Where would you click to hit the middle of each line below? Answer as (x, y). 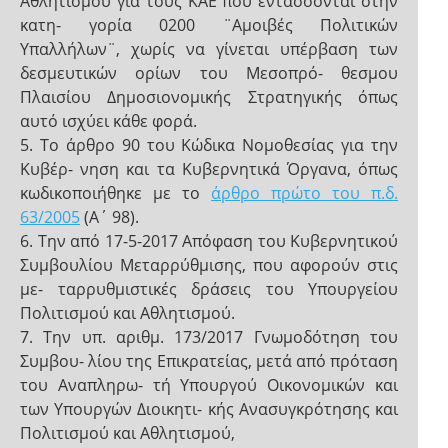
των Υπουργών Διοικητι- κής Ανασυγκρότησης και (209, 409)
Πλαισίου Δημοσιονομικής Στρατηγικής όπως (209, 97)
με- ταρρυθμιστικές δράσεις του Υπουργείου (209, 289)
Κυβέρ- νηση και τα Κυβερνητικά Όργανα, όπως (209, 169)
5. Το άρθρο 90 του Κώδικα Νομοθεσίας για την (209, 145)
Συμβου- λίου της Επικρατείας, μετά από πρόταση (209, 361)
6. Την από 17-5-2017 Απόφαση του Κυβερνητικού (209, 241)
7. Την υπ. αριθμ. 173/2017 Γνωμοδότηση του (209, 337)
